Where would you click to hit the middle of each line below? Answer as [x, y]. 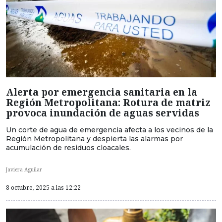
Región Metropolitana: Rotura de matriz [108, 103]
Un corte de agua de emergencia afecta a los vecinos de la [110, 130]
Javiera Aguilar [24, 169]
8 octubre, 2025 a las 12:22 [43, 187]
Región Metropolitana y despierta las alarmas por [94, 139]
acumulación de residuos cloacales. [68, 148]
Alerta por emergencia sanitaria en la [102, 92]
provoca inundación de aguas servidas [103, 113]
